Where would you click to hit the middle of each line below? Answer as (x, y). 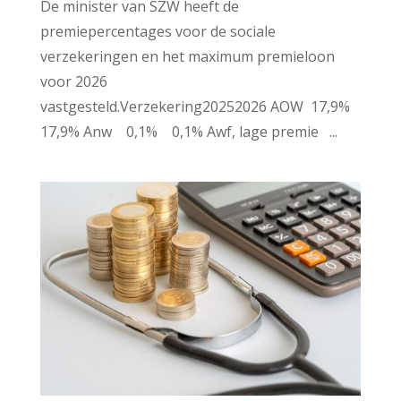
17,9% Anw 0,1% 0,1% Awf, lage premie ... (188, 132)
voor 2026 (73, 82)
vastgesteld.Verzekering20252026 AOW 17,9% (196, 107)
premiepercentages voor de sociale (158, 32)
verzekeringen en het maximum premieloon (187, 57)
